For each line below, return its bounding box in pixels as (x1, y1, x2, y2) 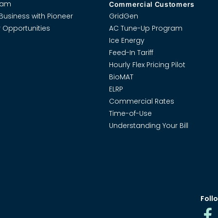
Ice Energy (109, 35, 145, 45)
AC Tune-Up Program (109, 23, 182, 33)
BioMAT (109, 72, 133, 82)
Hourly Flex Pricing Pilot (109, 59, 185, 70)
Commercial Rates (109, 96, 174, 106)
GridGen (109, 11, 138, 21)
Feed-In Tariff (109, 47, 153, 57)
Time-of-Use (109, 108, 152, 118)
